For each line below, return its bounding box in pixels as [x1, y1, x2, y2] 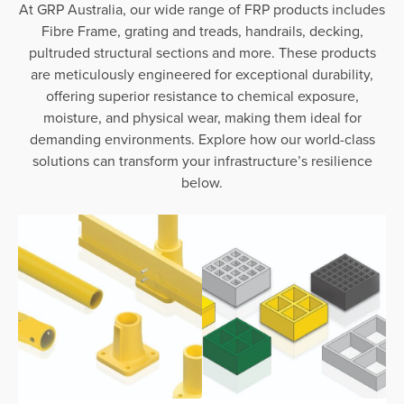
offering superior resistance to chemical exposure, [45, 85, 359, 106]
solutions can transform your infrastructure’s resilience [32, 150, 372, 170]
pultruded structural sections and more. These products [28, 41, 376, 62]
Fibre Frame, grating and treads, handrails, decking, [41, 20, 363, 41]
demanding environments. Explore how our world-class [29, 128, 375, 149]
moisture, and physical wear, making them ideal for [42, 106, 362, 127]
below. [181, 171, 223, 192]
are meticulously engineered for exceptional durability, [31, 63, 373, 84]
